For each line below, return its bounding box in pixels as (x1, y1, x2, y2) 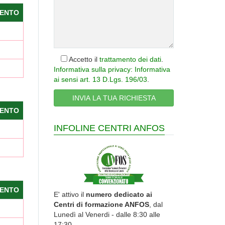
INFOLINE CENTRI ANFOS (54, 123, 165, 133)
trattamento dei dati (99, 55, 161, 63)
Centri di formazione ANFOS (54, 200, 149, 208)
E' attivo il (54, 190, 86, 198)
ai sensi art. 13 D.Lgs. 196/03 (54, 75, 147, 83)
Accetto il (67, 55, 99, 63)
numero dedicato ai (86, 190, 152, 198)
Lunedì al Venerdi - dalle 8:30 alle (54, 210, 160, 218)
